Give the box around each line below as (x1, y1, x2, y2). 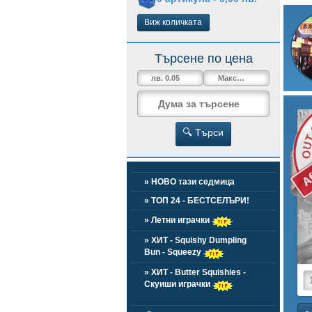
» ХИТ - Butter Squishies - (144, 267, 246, 277)
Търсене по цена (154, 52, 253, 65)
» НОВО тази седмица (144, 177, 235, 187)
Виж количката (144, 17, 202, 27)
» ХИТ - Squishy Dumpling (144, 235, 247, 245)
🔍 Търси (182, 127, 224, 138)
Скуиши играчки (144, 279, 212, 289)
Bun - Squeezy (144, 247, 203, 257)
